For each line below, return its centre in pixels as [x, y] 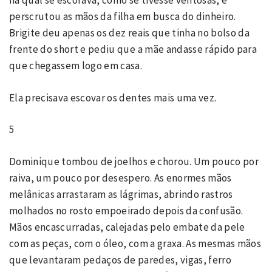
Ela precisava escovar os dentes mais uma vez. [114, 97]
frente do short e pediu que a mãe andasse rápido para [133, 49]
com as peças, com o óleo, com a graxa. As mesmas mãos [135, 243]
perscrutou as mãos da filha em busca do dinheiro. [123, 16]
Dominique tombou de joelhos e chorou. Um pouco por [134, 161]
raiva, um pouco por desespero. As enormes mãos [121, 178]
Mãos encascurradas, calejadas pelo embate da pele [127, 227]
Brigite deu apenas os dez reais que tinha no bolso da [130, 33]
